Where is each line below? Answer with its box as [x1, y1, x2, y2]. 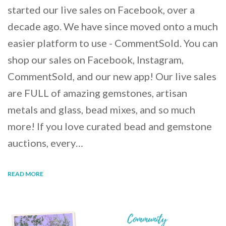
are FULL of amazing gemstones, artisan [8, 87, 187, 99]
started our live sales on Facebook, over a [8, 4, 195, 16]
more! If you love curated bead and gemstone [8, 120, 212, 133]
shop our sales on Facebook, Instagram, [8, 53, 184, 66]
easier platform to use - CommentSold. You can [8, 37, 218, 49]
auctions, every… [8, 137, 83, 149]
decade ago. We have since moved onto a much [8, 20, 218, 33]
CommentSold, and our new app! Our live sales [8, 70, 216, 83]
